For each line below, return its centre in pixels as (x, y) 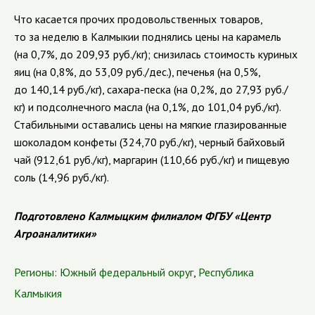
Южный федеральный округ (127, 272)
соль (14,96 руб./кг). (62, 177)
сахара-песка (139, 89)
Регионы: (36, 272)
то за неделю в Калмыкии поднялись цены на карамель (148, 37)
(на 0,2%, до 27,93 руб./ (230, 89)
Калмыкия (38, 293)
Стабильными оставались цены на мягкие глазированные (150, 124)
